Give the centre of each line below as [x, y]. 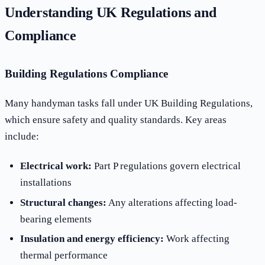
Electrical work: [56, 166]
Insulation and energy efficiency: [92, 239]
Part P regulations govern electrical [166, 166]
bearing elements [56, 219]
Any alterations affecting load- [172, 202]
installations [46, 182]
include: [22, 137]
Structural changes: [63, 202]
